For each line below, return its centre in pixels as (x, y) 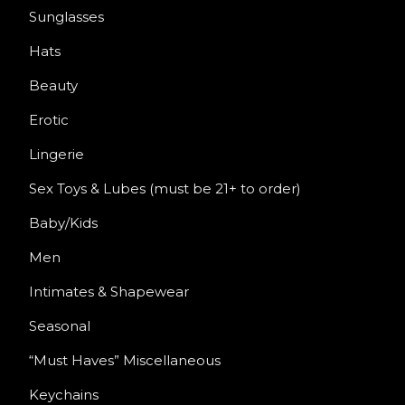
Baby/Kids (63, 223)
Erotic (49, 120)
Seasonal (60, 326)
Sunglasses (66, 17)
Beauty (53, 86)
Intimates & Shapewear (109, 292)
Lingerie (57, 155)
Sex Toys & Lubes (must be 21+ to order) (165, 189)
